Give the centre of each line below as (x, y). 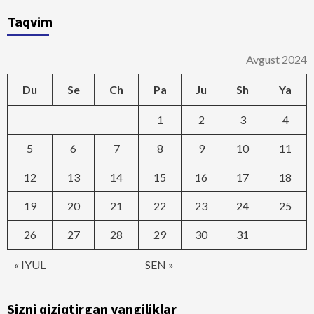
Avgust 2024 (277, 60)
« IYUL (30, 265)
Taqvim (30, 22)
